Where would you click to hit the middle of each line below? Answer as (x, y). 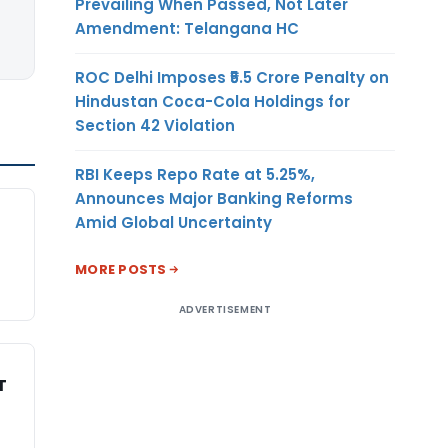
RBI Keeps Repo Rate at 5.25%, (195, 174)
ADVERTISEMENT (225, 309)
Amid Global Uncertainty (173, 222)
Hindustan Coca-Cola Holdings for (212, 101)
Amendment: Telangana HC (187, 28)
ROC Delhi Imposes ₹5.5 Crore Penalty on (232, 77)
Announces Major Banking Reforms (214, 198)
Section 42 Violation (155, 125)
